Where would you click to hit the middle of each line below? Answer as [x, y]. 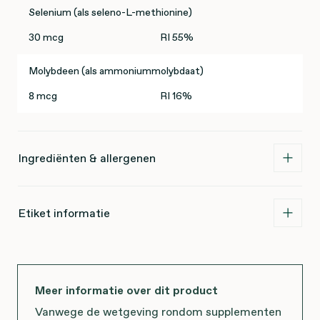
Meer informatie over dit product [126, 290]
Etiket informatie [64, 213]
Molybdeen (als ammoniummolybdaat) [116, 71]
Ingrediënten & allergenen [87, 158]
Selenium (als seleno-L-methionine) [110, 12]
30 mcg [46, 37]
